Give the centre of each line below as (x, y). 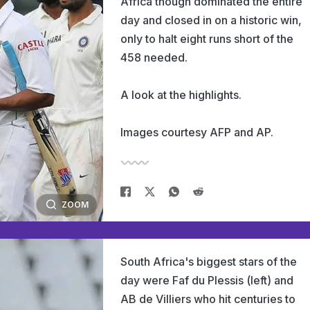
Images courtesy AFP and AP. (197, 132)
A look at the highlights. (181, 95)
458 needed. (154, 57)
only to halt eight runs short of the (207, 39)
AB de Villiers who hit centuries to (208, 299)
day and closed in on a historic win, (211, 20)
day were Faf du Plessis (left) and (207, 280)
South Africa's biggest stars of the (209, 262)
